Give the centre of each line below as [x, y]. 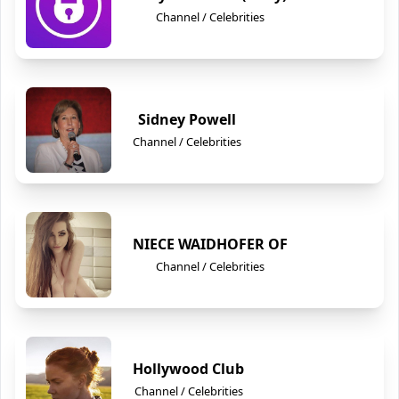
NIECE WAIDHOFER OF [210, 244]
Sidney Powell [187, 119]
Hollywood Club [188, 369]
